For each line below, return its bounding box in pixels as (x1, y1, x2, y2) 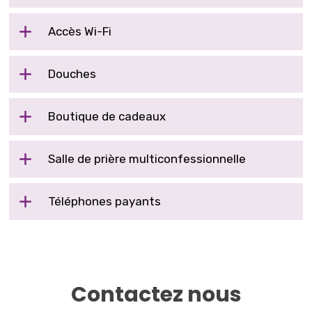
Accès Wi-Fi (48, 24, 112, 38)
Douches (48, 66, 100, 81)
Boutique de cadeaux (48, 109, 169, 123)
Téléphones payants (48, 194, 164, 208)
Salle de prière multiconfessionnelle (48, 151, 247, 166)
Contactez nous (70, 279, 242, 309)
